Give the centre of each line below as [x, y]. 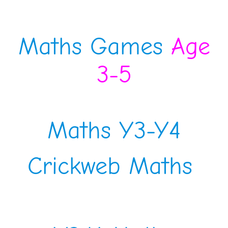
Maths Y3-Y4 [114, 131]
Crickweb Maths [114, 166]
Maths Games [90, 47]
